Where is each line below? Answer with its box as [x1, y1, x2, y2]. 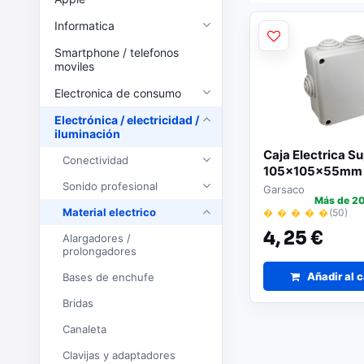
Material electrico [72, 206, 156, 219]
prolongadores [63, 245, 136, 258]
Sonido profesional [69, 180, 158, 193]
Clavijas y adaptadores [70, 349, 175, 362]
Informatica [58, 19, 115, 32]
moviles [54, 59, 94, 73]
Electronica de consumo [61, 86, 181, 100]
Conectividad [70, 154, 128, 167]
